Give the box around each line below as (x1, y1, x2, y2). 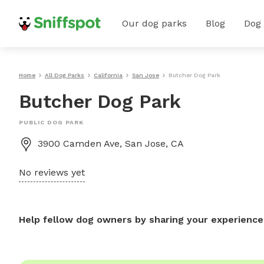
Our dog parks (122, 18, 187, 29)
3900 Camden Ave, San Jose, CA (38, 138, 184, 149)
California (94, 72, 123, 78)
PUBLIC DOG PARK (19, 119, 84, 126)
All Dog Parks (45, 72, 84, 78)
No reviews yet (19, 167, 85, 178)
